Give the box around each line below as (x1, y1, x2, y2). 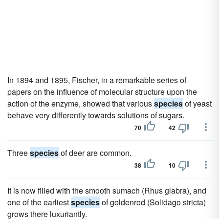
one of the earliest (7, 197, 71, 208)
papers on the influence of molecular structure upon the (7, 86, 197, 97)
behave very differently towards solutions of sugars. (7, 109, 184, 121)
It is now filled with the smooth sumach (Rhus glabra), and (7, 185, 206, 196)
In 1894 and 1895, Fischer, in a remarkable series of (7, 74, 186, 86)
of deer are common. (59, 147, 131, 158)
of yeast (183, 98, 212, 109)
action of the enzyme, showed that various (7, 98, 154, 109)
